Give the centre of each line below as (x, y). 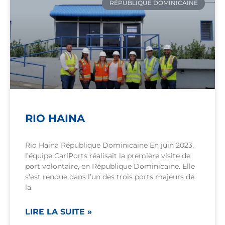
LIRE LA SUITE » (59, 212)
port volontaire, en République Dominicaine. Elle (110, 166)
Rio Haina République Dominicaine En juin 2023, (109, 145)
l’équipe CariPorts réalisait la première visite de (108, 156)
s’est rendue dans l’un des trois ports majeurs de (110, 177)
